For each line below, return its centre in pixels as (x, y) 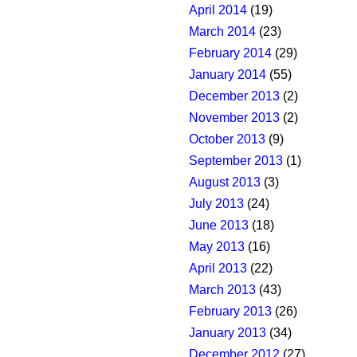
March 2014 (222, 32)
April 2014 (218, 10)
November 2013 (234, 118)
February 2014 (230, 53)
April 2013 (218, 269)
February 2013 (230, 312)
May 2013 (217, 247)
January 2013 (228, 333)
